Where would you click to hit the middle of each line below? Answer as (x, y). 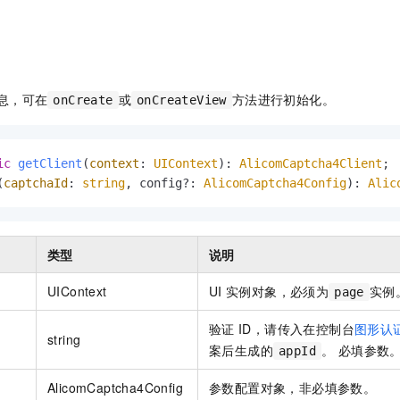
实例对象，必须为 (278, 292)
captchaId (36, 183)
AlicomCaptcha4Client (311, 164)
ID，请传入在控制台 (296, 329)
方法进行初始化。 (283, 100)
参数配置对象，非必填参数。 (293, 388)
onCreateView (182, 100)
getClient (50, 164)
